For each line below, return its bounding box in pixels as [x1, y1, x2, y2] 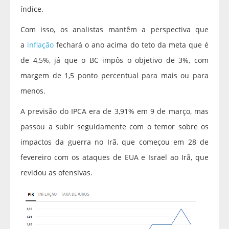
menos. [20, 86, 45, 96]
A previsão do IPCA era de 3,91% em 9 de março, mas [20, 106, 209, 117]
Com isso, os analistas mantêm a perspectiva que [20, 25, 209, 35]
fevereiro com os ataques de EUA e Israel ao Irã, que [20, 152, 209, 163]
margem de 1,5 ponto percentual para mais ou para [20, 71, 209, 81]
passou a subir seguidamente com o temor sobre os [20, 122, 209, 132]
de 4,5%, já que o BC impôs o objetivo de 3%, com [20, 55, 209, 65]
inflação [27, 40, 54, 50]
